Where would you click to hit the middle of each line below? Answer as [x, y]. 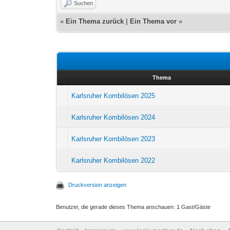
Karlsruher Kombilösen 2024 [113, 117]
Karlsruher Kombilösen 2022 [113, 160]
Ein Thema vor [154, 21]
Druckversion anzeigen [98, 185]
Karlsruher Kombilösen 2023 [113, 139]
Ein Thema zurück [95, 21]
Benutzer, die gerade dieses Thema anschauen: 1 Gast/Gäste [133, 207]
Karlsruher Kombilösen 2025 [113, 95]
